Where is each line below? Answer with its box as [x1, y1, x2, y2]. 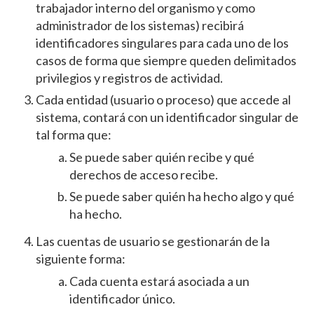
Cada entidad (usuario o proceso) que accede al [35, 92, 291, 108]
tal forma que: [35, 127, 111, 143]
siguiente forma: [35, 251, 125, 267]
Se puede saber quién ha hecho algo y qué [69, 189, 294, 205]
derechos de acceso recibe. [69, 167, 218, 183]
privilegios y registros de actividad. [35, 70, 223, 86]
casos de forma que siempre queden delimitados [35, 53, 296, 69]
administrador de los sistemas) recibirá [35, 18, 244, 34]
